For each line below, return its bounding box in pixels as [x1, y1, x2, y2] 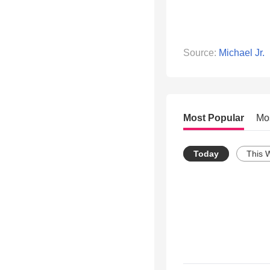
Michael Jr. [219, 48, 265, 58]
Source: [183, 48, 219, 58]
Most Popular [183, 113, 244, 124]
